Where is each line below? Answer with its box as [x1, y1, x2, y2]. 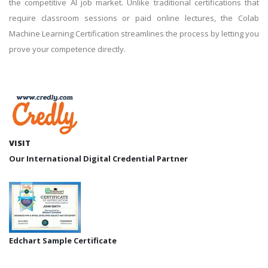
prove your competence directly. [9, 43, 126, 54]
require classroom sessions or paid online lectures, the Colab [9, 12, 259, 23]
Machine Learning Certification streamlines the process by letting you [9, 28, 259, 39]
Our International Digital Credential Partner [9, 153, 188, 164]
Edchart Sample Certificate [9, 234, 117, 246]
